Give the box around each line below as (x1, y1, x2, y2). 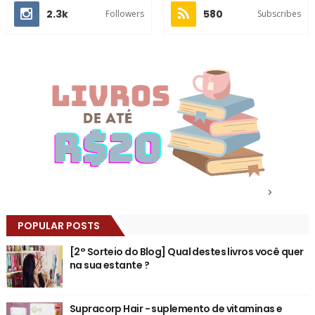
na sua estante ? (69, 257, 149, 272)
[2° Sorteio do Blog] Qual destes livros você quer (69, 244, 304, 259)
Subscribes (257, 7, 302, 20)
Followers (105, 7, 144, 20)
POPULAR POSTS (17, 218, 100, 233)
